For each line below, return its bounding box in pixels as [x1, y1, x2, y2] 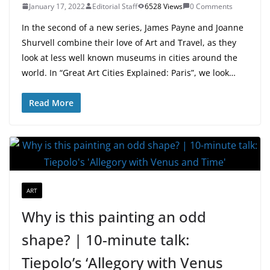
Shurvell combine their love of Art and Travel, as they [22, 36, 236, 48]
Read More [29, 96, 74, 108]
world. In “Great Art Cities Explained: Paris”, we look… [22, 66, 236, 78]
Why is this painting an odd [22, 206, 206, 227]
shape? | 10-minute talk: [22, 229, 189, 250]
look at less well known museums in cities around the [22, 51, 237, 63]
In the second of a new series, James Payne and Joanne [22, 21, 243, 33]
